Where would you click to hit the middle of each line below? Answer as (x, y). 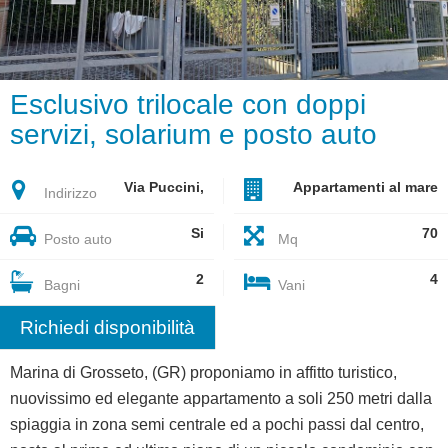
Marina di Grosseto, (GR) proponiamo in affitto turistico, (203, 372)
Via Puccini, (164, 188)
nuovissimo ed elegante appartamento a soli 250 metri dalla (221, 398)
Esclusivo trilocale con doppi (188, 105)
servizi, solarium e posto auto (193, 135)
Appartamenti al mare (365, 188)
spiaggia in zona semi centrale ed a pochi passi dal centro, (217, 424)
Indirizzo (68, 194)
